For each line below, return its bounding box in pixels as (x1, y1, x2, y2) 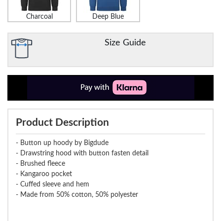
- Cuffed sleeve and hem (16, 181, 89, 188)
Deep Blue (92, 13, 124, 20)
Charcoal (26, 13, 53, 20)
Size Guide (105, 37, 146, 47)
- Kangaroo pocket (16, 170, 72, 178)
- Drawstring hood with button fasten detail (16, 149, 148, 157)
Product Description (16, 117, 109, 128)
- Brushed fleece (16, 160, 65, 167)
